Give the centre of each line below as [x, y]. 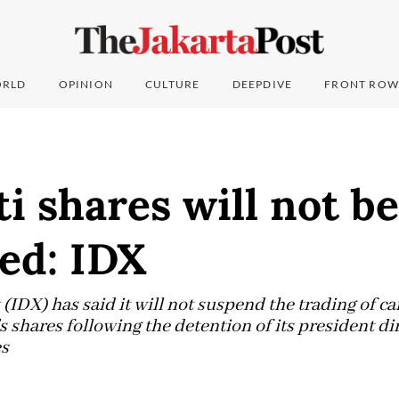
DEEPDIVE [262, 85]
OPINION [86, 85]
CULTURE [173, 85]
